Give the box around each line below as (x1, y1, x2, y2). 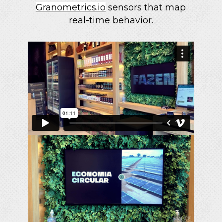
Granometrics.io (36, 1, 106, 12)
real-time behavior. (68, 14, 153, 25)
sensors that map (106, 1, 186, 12)
